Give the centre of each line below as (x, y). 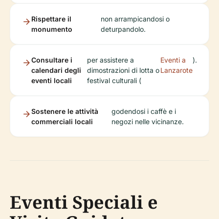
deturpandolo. (123, 29)
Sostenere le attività (65, 111)
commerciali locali (62, 121)
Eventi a (173, 60)
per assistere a (111, 60)
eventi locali (52, 80)
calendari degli (56, 70)
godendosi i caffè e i (144, 111)
